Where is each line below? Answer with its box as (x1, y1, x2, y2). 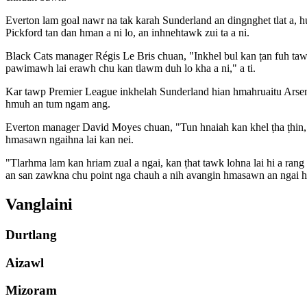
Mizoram (5, 283, 57, 298)
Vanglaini (5, 195, 73, 214)
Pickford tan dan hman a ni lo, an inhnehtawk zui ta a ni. (5, 27, 249, 39)
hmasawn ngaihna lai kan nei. (5, 134, 134, 146)
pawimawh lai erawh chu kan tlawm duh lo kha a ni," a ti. (5, 62, 256, 75)
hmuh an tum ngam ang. (5, 98, 110, 110)
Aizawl (5, 255, 44, 270)
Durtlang (5, 228, 57, 243)
